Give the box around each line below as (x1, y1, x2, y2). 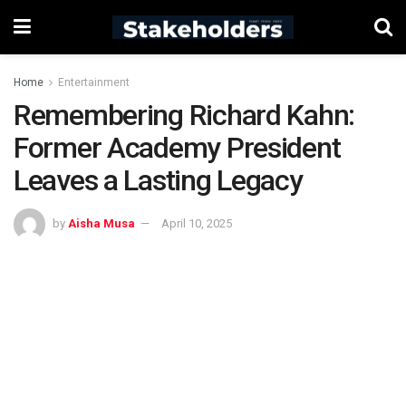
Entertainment (58, 76, 130, 89)
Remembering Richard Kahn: (14, 98, 354, 132)
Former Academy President (14, 130, 341, 165)
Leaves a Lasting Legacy (14, 163, 303, 198)
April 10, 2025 (161, 216, 232, 230)
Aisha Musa (68, 216, 135, 230)
